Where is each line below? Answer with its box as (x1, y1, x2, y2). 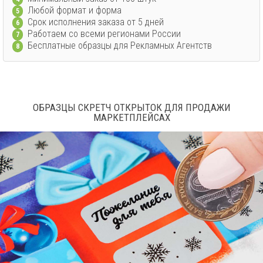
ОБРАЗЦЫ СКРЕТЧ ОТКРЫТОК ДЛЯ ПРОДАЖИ (32, 102, 231, 113)
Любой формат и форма (23, 5, 122, 16)
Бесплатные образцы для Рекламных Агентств (23, 40, 212, 52)
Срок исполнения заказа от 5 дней (23, 16, 164, 28)
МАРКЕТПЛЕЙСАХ (93, 112, 170, 123)
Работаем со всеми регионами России (23, 28, 181, 40)
